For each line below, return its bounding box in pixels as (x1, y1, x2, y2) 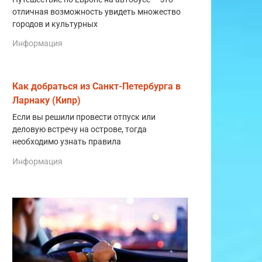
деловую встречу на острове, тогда (12, 125, 147, 135)
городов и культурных (12, 19, 98, 29)
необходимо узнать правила (12, 137, 121, 147)
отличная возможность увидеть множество (12, 6, 181, 17)
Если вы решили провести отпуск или (12, 112, 156, 123)
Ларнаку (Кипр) (12, 95, 81, 106)
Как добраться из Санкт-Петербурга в (12, 81, 181, 92)
